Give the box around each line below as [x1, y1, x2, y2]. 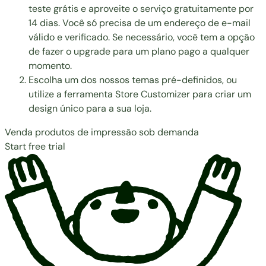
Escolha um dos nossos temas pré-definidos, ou [28, 73, 237, 86]
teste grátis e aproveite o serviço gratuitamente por [28, 2, 254, 15]
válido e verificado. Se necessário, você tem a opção [28, 30, 255, 43]
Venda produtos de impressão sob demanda [5, 125, 199, 138]
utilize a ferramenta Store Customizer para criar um [28, 87, 251, 100]
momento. [28, 59, 72, 72]
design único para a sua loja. [28, 102, 151, 115]
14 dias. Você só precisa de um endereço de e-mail [28, 16, 251, 29]
